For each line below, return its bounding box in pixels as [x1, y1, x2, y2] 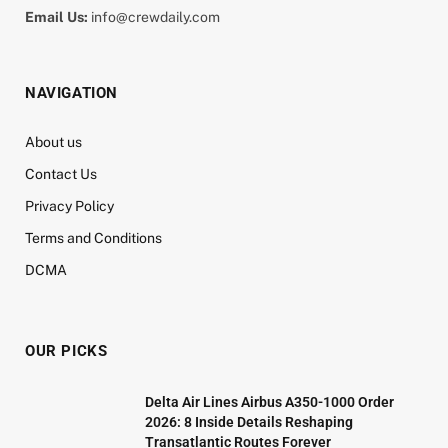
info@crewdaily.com [88, 8, 220, 25]
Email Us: [25, 8, 88, 25]
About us [25, 133, 82, 150]
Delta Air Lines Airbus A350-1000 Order [145, 393, 394, 410]
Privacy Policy [25, 197, 114, 214]
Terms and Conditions [25, 229, 162, 246]
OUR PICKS [25, 341, 108, 360]
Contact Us [25, 165, 97, 182]
